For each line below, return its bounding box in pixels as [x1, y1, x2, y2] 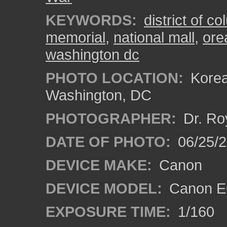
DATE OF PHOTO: [46, 133, 171, 150]
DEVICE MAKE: [46, 157, 152, 173]
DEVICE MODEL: [46, 180, 162, 197]
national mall [113, 29, 195, 46]
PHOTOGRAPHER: [46, 110, 176, 127]
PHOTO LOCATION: [46, 69, 183, 86]
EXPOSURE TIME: [46, 203, 171, 220]
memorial [46, 29, 105, 46]
